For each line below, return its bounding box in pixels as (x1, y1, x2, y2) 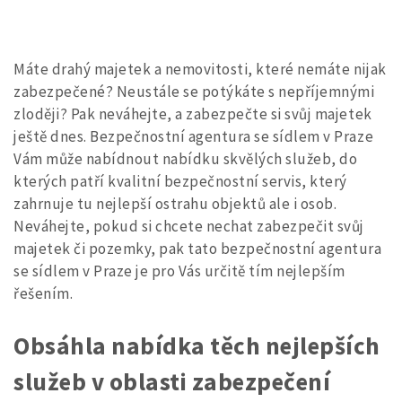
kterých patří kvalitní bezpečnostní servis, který (13, 170, 347, 191)
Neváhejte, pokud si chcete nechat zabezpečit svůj (13, 215, 364, 236)
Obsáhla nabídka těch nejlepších (13, 330, 380, 362)
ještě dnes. (13, 126, 91, 146)
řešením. (13, 283, 74, 303)
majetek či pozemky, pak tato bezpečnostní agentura (13, 238, 382, 258)
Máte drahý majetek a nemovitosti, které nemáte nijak (13, 58, 387, 79)
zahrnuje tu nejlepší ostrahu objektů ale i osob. (13, 193, 337, 214)
